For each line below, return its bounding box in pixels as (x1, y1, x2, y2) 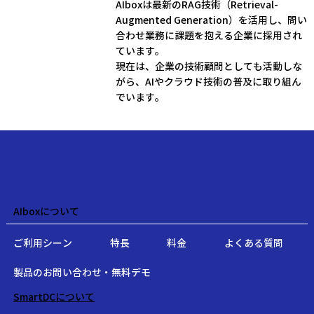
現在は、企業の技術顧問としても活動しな (116, 62, 303, 72)
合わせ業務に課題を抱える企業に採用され (116, 31, 303, 41)
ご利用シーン (13, 238, 73, 249)
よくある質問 (224, 238, 283, 249)
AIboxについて (13, 207, 80, 217)
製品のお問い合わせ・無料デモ (13, 268, 151, 278)
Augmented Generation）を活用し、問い (116, 15, 308, 26)
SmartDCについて (13, 292, 95, 303)
